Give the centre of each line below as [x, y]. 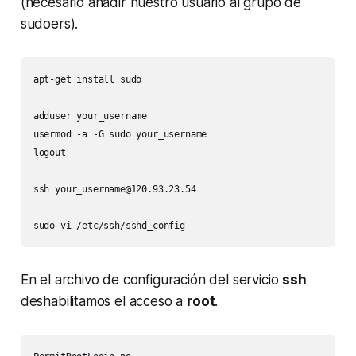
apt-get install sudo [87, 79]
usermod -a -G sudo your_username [120, 134]
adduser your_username [90, 116]
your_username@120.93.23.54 [126, 189]
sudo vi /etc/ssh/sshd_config [109, 225]
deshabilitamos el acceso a [104, 301]
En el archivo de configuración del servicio [151, 279]
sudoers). [49, 23]
